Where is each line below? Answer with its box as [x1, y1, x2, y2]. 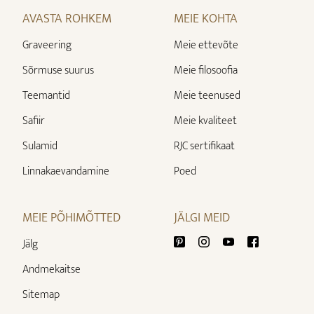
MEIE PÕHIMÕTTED [22, 207, 121, 228]
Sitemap [22, 285, 60, 304]
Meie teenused [174, 86, 240, 105]
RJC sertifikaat [174, 136, 235, 156]
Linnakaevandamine [22, 161, 109, 181]
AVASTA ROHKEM [22, 8, 111, 29]
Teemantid [22, 86, 70, 105]
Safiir [22, 111, 45, 130]
